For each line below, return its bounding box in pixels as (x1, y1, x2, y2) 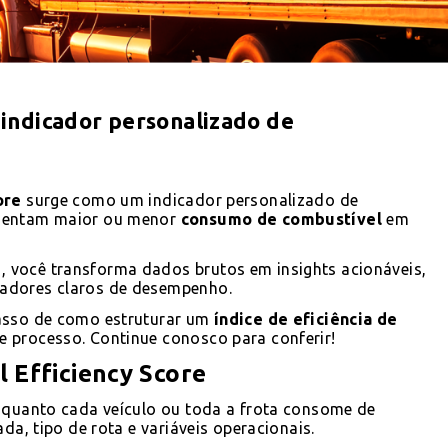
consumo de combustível (176, 209, 387, 228)
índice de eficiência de (213, 309, 398, 328)
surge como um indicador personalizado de (21, 190, 359, 209)
